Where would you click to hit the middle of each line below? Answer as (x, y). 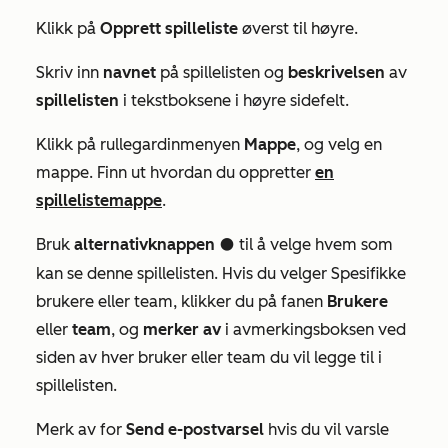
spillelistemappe (99, 200)
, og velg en (339, 144)
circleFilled (227, 246)
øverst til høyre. (298, 28)
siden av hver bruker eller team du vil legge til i (209, 357)
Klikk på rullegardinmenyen (140, 144)
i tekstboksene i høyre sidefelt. (234, 100)
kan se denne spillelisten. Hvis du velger (183, 273)
